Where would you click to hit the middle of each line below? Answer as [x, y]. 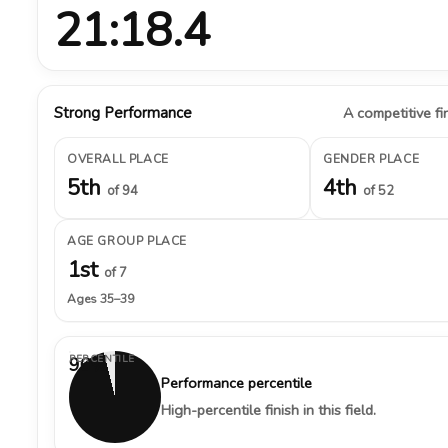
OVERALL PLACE [118, 159]
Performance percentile [236, 383]
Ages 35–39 [100, 299]
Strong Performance [123, 113]
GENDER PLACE [371, 159]
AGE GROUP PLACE [127, 241]
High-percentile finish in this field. [268, 410]
